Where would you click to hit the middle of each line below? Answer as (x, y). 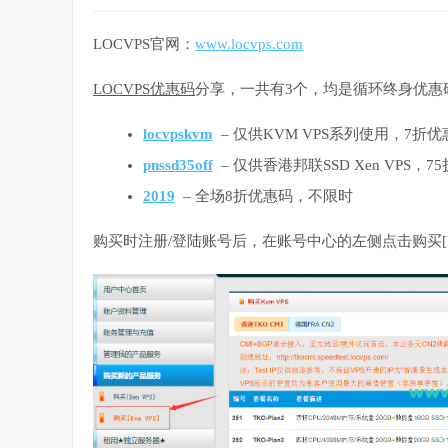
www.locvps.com (249, 43)
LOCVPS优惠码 (144, 88)
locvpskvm (178, 133)
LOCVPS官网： (144, 43)
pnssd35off (178, 164)
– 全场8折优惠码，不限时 (264, 195)
